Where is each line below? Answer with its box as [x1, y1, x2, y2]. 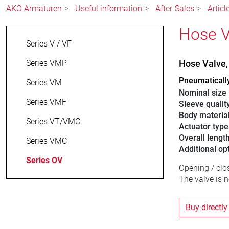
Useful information [75, 4, 142, 14]
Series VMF [26, 97, 66, 107]
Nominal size [178, 88, 226, 98]
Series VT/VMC [26, 117, 80, 127]
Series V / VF [26, 39, 72, 49]
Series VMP [26, 58, 67, 68]
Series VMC [26, 136, 67, 146]
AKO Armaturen [6, 4, 62, 14]
